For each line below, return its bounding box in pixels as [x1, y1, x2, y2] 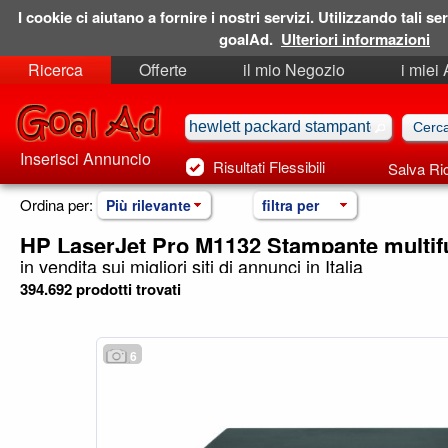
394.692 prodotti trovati [20, 278, 181, 300]
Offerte [139, 58, 187, 81]
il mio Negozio [243, 58, 345, 81]
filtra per [262, 195, 319, 215]
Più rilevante [106, 195, 191, 215]
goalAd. [219, 28, 273, 50]
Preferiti [206, 86, 261, 109]
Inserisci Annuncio [20, 147, 151, 170]
